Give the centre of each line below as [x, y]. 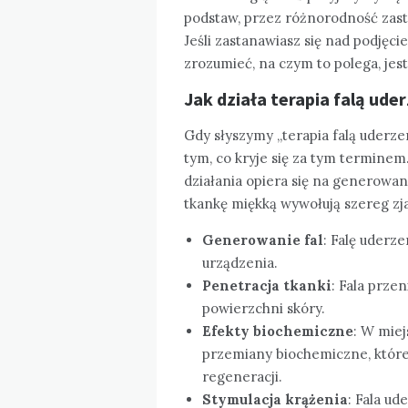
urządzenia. [240, 262]
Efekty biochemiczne [278, 331]
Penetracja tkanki [267, 285]
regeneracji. [242, 376]
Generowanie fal [263, 240]
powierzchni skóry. [264, 308]
